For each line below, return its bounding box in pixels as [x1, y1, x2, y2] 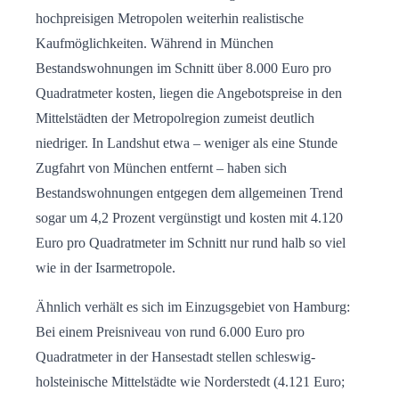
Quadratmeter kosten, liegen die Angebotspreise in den [36, 85, 342, 102]
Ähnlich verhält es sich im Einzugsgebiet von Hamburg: [36, 299, 350, 315]
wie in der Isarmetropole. [36, 260, 175, 276]
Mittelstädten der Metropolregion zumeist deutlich [36, 110, 314, 126]
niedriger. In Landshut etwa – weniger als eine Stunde [36, 135, 338, 151]
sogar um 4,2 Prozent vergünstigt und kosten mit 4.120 [36, 210, 343, 226]
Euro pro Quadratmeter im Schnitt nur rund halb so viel [36, 235, 346, 251]
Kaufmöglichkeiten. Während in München [36, 36, 273, 52]
